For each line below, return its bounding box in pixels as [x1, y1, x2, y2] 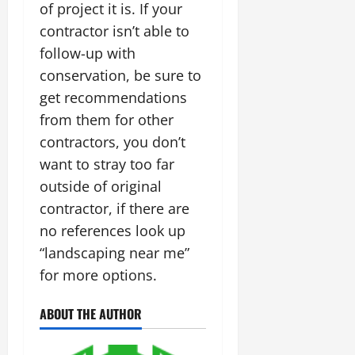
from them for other [40, 109, 174, 129]
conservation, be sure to [40, 65, 201, 85]
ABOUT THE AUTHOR [40, 303, 142, 323]
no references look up [40, 220, 185, 240]
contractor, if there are [40, 198, 189, 218]
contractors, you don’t [40, 132, 185, 151]
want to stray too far [40, 154, 174, 174]
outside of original [40, 176, 162, 196]
